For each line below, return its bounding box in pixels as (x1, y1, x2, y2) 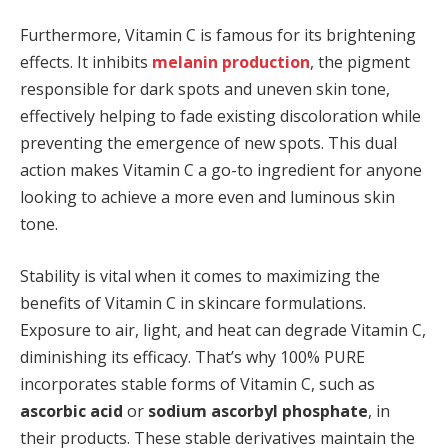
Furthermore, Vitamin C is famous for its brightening (20, 24, 416, 47)
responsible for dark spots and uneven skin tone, (20, 78, 390, 101)
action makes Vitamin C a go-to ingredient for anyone (20, 159, 422, 182)
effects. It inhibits (20, 51, 152, 74)
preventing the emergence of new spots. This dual (20, 132, 397, 155)
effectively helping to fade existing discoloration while (20, 105, 421, 128)
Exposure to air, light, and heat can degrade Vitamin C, (20, 318, 426, 341)
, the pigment (310, 51, 410, 74)
